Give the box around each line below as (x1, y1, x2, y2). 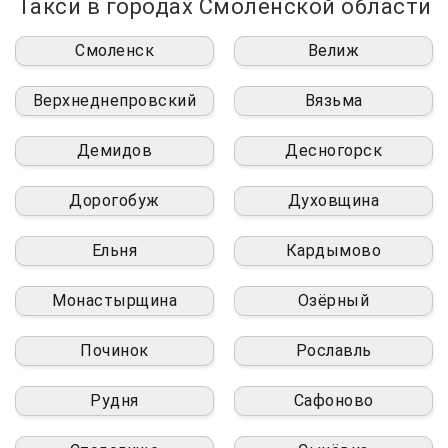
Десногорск (285, 141, 382, 161)
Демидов (76, 141, 153, 161)
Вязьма (304, 91, 363, 111)
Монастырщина (52, 291, 177, 311)
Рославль (295, 341, 372, 361)
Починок (80, 341, 149, 361)
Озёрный (297, 291, 370, 311)
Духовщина (287, 191, 380, 211)
